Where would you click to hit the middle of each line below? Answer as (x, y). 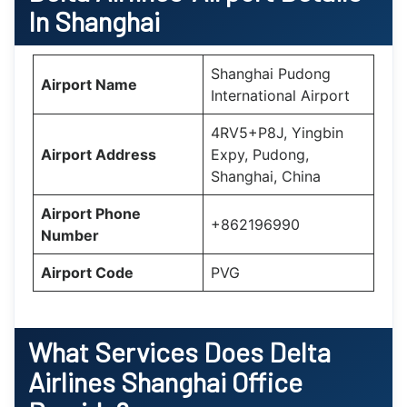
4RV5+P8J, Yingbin (277, 132)
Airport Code (87, 272)
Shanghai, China (266, 176)
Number (70, 235)
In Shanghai (94, 20)
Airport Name (89, 84)
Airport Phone (91, 213)
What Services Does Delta (179, 351)
